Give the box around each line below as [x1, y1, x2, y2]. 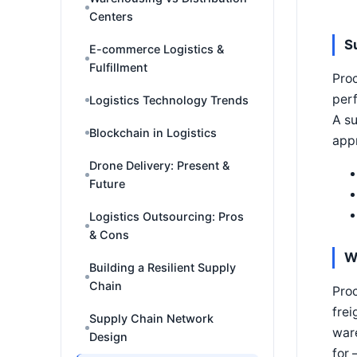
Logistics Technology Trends [89, 93, 249, 107]
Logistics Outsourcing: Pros [89, 210, 244, 223]
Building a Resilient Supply [89, 261, 236, 274]
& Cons [89, 228, 129, 241]
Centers [89, 10, 133, 23]
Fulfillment [89, 61, 147, 74]
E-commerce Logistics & [89, 42, 224, 56]
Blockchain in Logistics [89, 126, 217, 139]
